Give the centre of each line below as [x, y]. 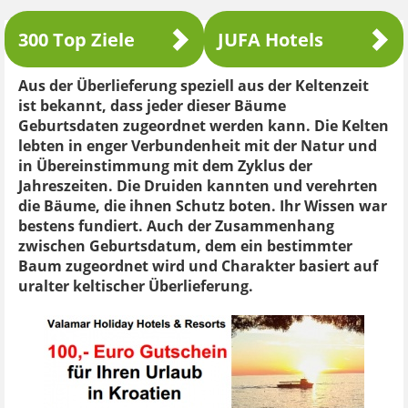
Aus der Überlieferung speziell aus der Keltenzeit [194, 86]
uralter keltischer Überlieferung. [136, 286]
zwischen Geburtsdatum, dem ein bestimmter [185, 246]
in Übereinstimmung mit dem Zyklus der [165, 166]
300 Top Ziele [76, 40]
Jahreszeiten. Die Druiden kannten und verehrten [198, 186]
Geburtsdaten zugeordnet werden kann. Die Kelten [204, 126]
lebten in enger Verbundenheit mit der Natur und [198, 146]
